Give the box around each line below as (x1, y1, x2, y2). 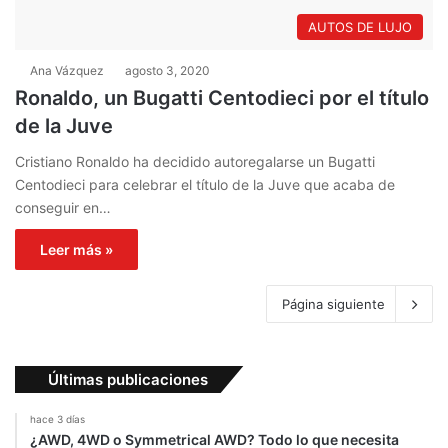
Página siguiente (282, 296, 385, 313)
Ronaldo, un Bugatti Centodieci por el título (15, 86, 429, 111)
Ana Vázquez (30, 63, 104, 79)
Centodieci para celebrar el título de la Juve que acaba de (15, 176, 395, 194)
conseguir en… (15, 199, 111, 217)
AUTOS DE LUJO (308, 19, 412, 36)
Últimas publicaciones (48, 370, 208, 390)
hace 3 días (30, 413, 85, 426)
